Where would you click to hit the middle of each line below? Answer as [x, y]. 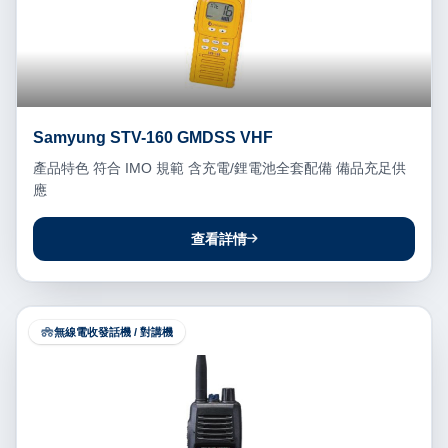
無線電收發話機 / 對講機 [113, 331]
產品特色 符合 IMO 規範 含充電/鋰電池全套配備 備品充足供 [219, 167]
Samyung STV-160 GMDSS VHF [153, 137]
